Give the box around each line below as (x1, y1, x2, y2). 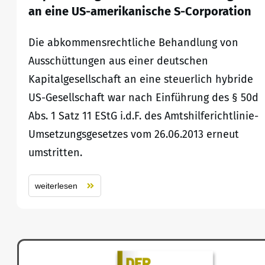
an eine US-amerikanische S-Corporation (28, 4, 251, 19)
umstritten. (28, 146, 82, 160)
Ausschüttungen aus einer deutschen (28, 54, 208, 68)
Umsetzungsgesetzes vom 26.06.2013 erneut (28, 128, 239, 141)
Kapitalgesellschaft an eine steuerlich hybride (28, 73, 253, 86)
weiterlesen (35, 181, 77, 191)
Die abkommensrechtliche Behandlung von (28, 36, 238, 50)
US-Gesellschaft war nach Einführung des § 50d (28, 91, 258, 105)
